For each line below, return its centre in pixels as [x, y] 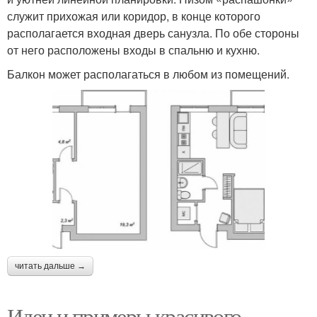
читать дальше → [50, 266]
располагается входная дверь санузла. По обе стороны [153, 33]
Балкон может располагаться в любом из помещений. [148, 74]
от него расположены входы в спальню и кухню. [133, 50]
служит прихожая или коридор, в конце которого [134, 16]
